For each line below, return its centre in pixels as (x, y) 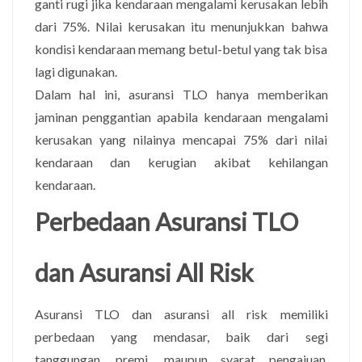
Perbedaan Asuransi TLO (166, 221)
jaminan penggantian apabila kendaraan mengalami (181, 116)
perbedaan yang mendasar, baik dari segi (181, 336)
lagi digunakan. (76, 71)
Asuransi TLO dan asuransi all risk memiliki (181, 314)
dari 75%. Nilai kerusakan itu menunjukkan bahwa (181, 26)
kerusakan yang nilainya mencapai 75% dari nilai (181, 139)
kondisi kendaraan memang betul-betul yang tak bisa (181, 48)
